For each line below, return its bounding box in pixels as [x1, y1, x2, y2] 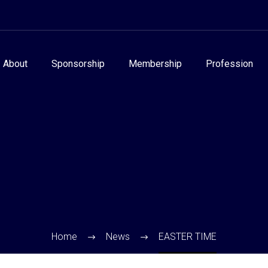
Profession [206, 58, 253, 69]
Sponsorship [51, 58, 105, 69]
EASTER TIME [159, 231, 217, 242]
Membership [129, 58, 182, 69]
